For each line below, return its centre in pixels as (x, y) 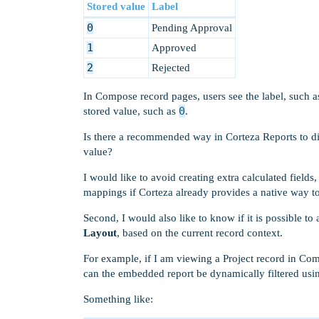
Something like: (118, 299)
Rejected (171, 68)
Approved (174, 48)
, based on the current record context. (200, 233)
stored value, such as (131, 111)
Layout (100, 233)
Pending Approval (192, 28)
